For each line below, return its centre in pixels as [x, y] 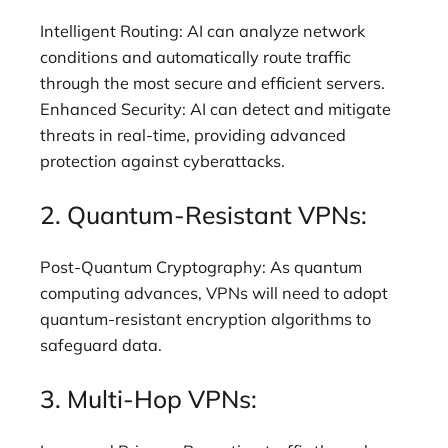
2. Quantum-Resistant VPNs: [203, 214]
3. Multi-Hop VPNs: [148, 398]
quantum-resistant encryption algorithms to [205, 319]
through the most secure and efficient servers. [212, 83]
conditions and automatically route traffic [195, 57]
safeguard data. [101, 345]
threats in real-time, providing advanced [193, 135]
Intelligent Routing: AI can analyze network [202, 31]
